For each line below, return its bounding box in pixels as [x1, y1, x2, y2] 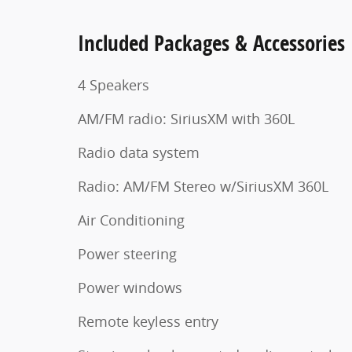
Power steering [78, 244, 177, 263]
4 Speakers [78, 75, 149, 94]
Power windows [78, 277, 182, 297]
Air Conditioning [78, 210, 185, 229]
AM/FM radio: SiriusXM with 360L [78, 108, 295, 128]
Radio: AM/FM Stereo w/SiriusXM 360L [78, 176, 328, 196]
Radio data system [78, 142, 200, 162]
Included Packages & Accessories [78, 27, 345, 57]
